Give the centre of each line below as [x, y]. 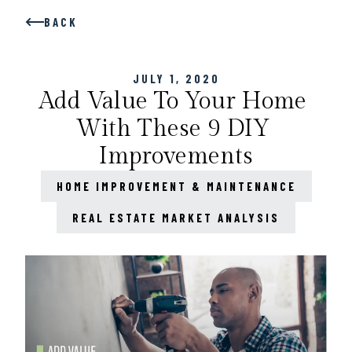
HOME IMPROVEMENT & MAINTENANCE [176, 186]
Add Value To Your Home [173, 101]
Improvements [176, 156]
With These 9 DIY [173, 129]
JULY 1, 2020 [176, 79]
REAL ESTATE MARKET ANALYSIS [176, 218]
